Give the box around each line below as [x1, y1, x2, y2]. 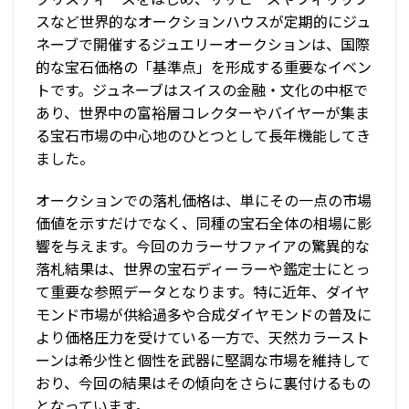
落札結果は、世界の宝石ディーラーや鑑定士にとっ [36, 257, 371, 279]
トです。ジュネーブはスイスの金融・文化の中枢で [36, 79, 368, 101]
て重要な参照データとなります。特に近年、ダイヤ [36, 279, 370, 302]
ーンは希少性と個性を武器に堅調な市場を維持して [36, 348, 371, 371]
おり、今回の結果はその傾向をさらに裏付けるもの [36, 371, 371, 393]
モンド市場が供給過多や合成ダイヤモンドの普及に [36, 302, 372, 325]
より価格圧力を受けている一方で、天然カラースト [36, 325, 370, 348]
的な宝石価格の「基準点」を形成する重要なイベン [36, 56, 372, 79]
